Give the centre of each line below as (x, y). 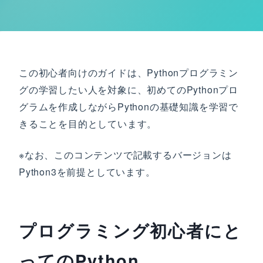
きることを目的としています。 (88, 124)
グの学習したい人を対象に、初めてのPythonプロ (129, 90)
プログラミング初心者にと (131, 230)
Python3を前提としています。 (87, 172)
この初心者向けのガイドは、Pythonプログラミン (129, 73)
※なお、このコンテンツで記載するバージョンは (125, 155)
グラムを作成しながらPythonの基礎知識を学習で (129, 107)
